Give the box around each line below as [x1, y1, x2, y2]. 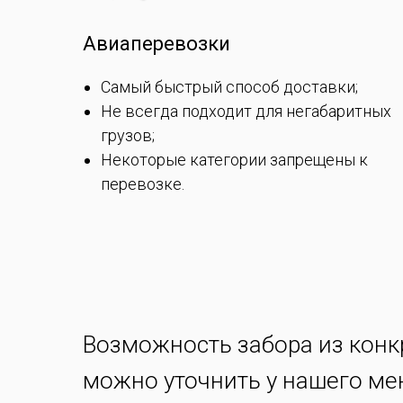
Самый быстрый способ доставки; [101, 76, 358, 96]
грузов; [101, 125, 155, 145]
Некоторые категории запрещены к [101, 149, 368, 169]
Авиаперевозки [83, 31, 230, 55]
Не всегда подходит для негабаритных [101, 101, 391, 121]
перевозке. [101, 174, 184, 193]
